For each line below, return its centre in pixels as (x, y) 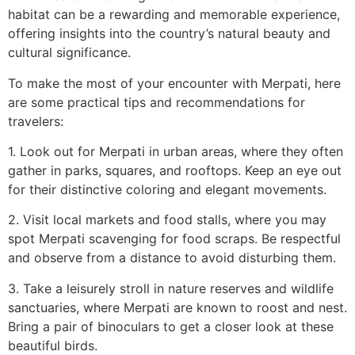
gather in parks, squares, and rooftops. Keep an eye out (175, 170)
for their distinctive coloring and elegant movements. (167, 189)
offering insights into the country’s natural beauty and (169, 34)
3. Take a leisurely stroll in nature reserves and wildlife (171, 288)
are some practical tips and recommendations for (157, 102)
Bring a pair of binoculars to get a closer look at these (171, 326)
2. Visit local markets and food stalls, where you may (167, 220)
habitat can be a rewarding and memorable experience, (174, 15)
